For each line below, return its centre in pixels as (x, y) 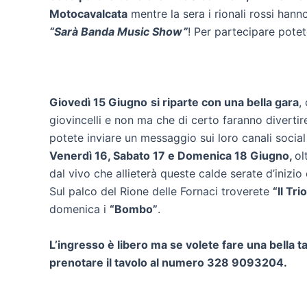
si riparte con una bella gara (225, 102)
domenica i (79, 209)
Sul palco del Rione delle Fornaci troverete (161, 192)
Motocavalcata (88, 14)
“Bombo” (134, 209)
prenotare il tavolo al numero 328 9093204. (168, 262)
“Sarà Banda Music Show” (119, 32)
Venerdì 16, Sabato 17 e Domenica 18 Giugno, (172, 156)
